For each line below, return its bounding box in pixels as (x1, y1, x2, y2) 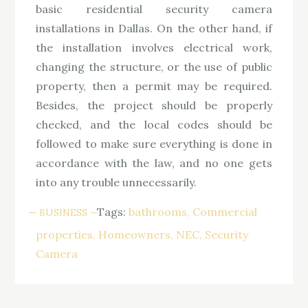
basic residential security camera (36, 1, 272, 16)
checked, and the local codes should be (36, 117, 272, 131)
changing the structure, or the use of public (36, 59, 272, 74)
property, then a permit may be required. (36, 78, 272, 93)
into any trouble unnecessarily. (36, 175, 197, 189)
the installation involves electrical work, (36, 40, 272, 54)
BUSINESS (39, 206, 88, 219)
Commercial (192, 204, 258, 219)
